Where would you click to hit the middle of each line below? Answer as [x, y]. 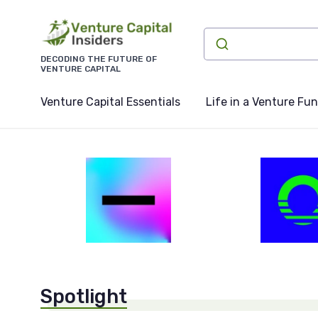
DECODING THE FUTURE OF [99, 59]
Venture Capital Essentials [110, 102]
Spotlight [84, 297]
